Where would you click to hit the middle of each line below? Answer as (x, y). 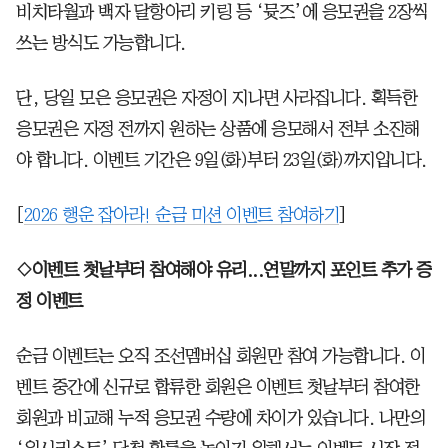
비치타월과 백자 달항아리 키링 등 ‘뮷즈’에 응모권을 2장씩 (222, 11)
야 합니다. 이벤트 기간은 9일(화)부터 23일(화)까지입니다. (221, 159)
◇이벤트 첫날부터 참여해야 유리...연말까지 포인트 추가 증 (224, 269)
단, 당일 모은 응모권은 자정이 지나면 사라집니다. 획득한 (216, 97)
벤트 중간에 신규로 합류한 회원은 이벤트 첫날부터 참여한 (218, 386)
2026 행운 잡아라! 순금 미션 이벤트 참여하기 (181, 214)
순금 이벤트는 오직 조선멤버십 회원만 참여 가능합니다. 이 (220, 355)
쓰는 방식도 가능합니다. (101, 42)
